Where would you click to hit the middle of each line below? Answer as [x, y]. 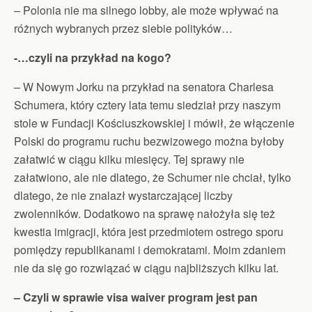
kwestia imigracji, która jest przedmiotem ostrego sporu [149, 231]
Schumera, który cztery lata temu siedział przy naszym [147, 104]
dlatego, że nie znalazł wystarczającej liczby [123, 195]
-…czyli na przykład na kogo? [93, 57]
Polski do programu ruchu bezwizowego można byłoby [149, 141]
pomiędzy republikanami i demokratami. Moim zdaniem [150, 249]
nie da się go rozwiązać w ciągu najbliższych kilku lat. [146, 267]
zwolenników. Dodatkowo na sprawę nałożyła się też [145, 213]
